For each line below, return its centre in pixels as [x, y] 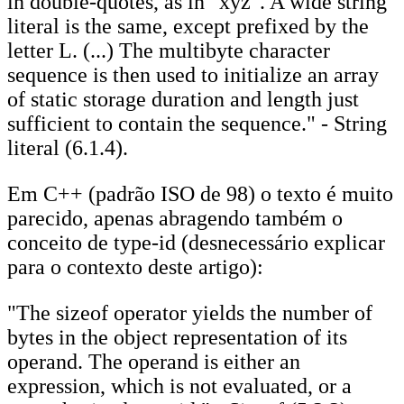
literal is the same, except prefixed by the [188, 26]
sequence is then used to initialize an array [193, 75]
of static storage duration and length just [183, 99]
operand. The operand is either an [154, 362]
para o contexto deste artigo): [135, 267]
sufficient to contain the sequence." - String [197, 124]
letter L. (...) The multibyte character [169, 50]
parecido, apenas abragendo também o [175, 218]
